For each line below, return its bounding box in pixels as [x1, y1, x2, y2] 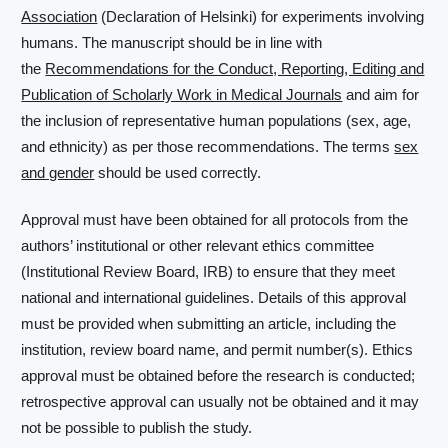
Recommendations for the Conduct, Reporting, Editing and [45, 60, 425, 77]
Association [21, 8, 98, 25]
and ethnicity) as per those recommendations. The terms [21, 138, 395, 155]
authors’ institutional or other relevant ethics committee [21, 237, 375, 255]
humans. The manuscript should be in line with [21, 34, 323, 51]
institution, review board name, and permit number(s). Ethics [21, 341, 414, 359]
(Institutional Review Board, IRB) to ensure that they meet [21, 263, 396, 281]
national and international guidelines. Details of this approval [21, 289, 407, 307]
